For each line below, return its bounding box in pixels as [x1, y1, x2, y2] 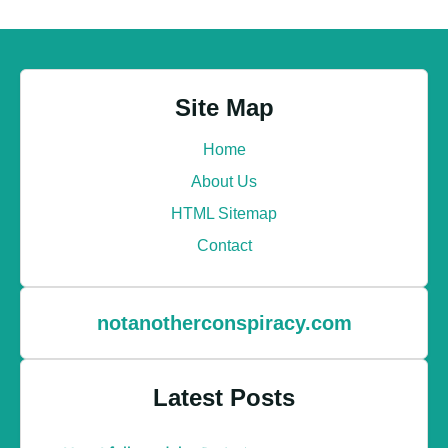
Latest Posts [153, 384, 295, 412]
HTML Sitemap [171, 205, 277, 223]
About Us [191, 173, 257, 191]
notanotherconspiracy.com [96, 312, 352, 335]
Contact [196, 237, 252, 255]
